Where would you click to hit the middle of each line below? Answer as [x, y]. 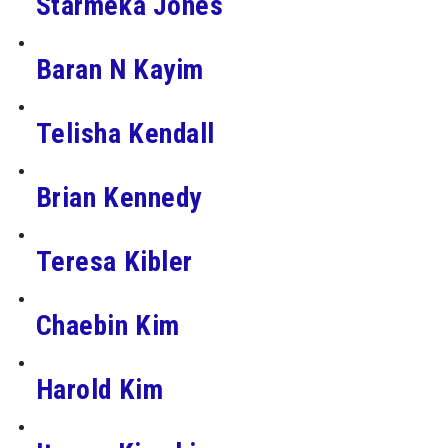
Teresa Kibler [114, 262]
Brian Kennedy [118, 198]
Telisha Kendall [125, 134]
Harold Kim [99, 390]
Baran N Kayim [119, 70]
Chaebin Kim [107, 326]
